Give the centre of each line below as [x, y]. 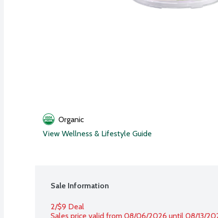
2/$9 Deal [67, 206]
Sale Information [80, 185]
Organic [71, 119]
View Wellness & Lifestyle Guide [97, 133]
